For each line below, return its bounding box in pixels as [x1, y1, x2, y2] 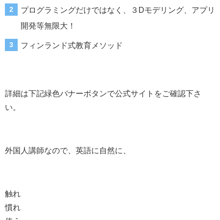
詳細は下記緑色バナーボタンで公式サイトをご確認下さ [5, 89, 201, 97]
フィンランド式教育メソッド [21, 41, 123, 49]
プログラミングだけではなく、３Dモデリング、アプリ [21, 5, 215, 14]
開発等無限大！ [21, 21, 76, 29]
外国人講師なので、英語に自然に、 [5, 146, 131, 154]
